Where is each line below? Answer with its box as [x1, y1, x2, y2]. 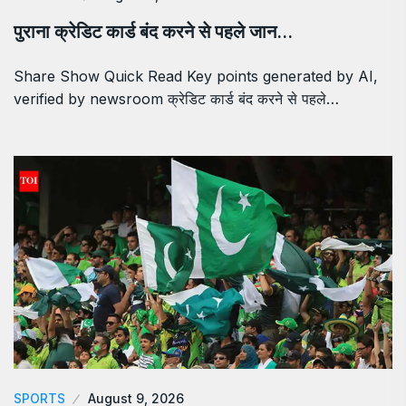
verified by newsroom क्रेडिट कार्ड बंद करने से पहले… [14, 89, 339, 108]
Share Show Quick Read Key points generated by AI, [14, 66, 378, 85]
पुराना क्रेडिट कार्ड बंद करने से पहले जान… [14, 20, 293, 43]
